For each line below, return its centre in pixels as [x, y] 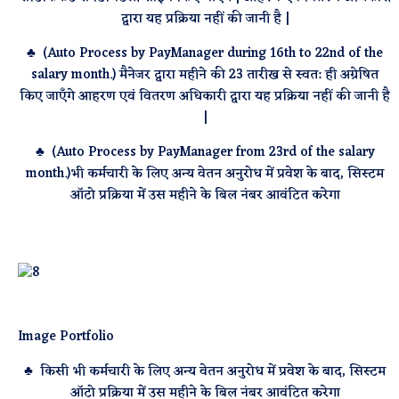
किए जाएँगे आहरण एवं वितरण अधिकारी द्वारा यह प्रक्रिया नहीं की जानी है [205, 97]
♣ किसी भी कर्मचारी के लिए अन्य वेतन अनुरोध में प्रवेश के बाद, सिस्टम [205, 372]
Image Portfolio [66, 337]
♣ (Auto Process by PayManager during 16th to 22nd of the [205, 54]
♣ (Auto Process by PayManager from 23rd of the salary [205, 153]
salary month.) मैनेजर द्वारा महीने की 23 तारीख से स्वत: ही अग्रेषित [205, 75]
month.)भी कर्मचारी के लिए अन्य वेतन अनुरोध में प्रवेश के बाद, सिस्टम [205, 174]
